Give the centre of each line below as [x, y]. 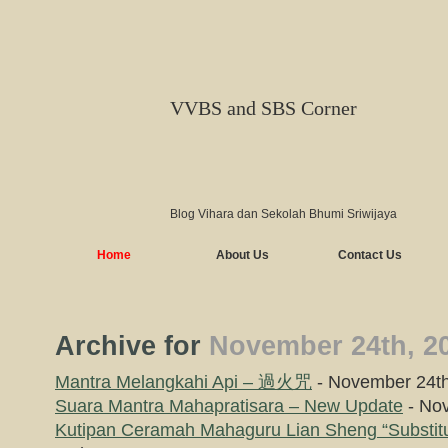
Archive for [132, 346]
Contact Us [370, 255]
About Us [242, 255]
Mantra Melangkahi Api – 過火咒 [183, 382]
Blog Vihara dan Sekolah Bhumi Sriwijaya [283, 214]
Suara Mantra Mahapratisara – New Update [229, 406]
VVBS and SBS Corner [263, 108]
